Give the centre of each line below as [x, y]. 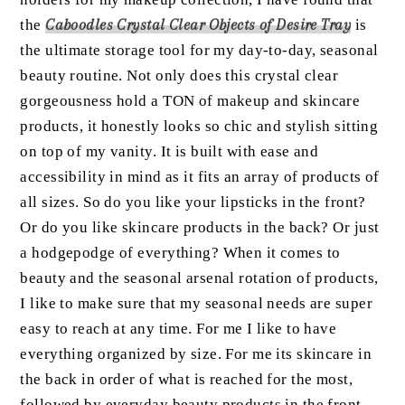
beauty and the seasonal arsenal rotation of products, [199, 278]
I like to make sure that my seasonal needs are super [196, 304]
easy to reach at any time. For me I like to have [179, 329]
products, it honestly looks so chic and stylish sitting [199, 127]
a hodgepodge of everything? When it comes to [180, 253]
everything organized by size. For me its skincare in [196, 354]
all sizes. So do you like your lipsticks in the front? [193, 202]
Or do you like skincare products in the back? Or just [200, 228]
